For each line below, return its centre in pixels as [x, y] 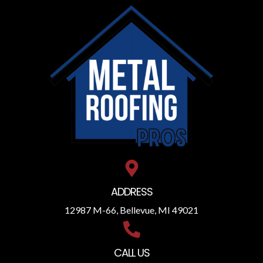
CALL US [131, 253]
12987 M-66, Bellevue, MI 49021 [131, 210]
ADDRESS [131, 192]
